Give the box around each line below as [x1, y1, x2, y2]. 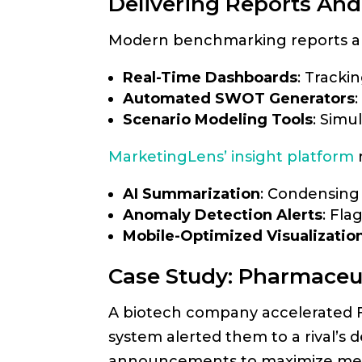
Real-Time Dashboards [123, 69, 298, 86]
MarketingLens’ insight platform [108, 148, 355, 166]
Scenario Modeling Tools [123, 111, 314, 128]
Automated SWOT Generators [123, 90, 356, 107]
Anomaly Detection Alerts [123, 206, 323, 224]
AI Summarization [123, 185, 261, 203]
